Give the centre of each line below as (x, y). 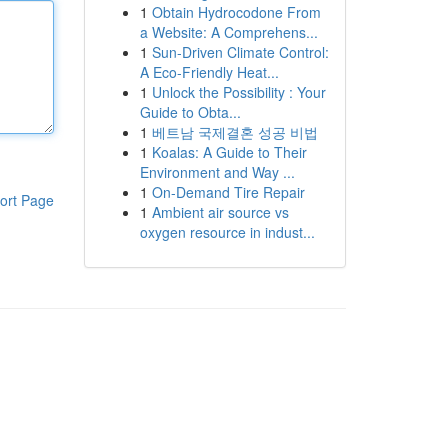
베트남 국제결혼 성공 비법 (234, 132)
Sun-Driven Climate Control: (240, 52)
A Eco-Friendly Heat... (209, 72)
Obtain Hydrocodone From (236, 12)
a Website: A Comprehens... (228, 32)
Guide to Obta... (190, 112)
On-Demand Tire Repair (228, 192)
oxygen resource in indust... (227, 232)
